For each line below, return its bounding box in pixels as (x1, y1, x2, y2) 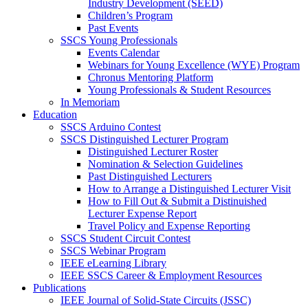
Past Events (88, 21, 138, 34)
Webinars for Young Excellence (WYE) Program (88, 58, 300, 71)
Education (33, 108, 77, 120)
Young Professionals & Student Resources (88, 83, 271, 96)
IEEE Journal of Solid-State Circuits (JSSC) (60, 294, 251, 306)
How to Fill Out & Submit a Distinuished (88, 195, 267, 207)
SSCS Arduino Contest (60, 120, 161, 133)
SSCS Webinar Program (60, 244, 166, 256)
